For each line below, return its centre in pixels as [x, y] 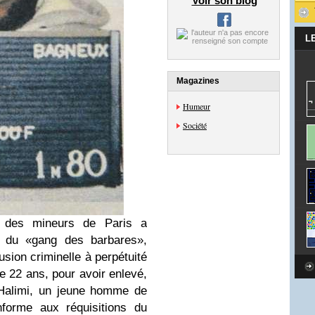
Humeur [197, 106]
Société [195, 125]
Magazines [198, 81]
